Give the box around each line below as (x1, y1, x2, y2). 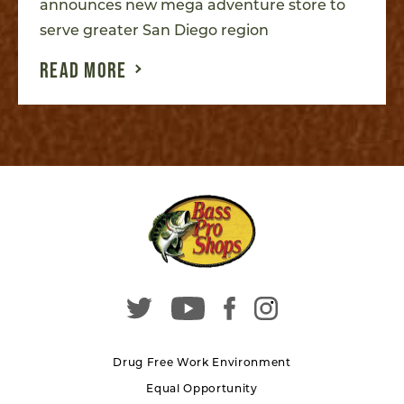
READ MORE (40, 57, 127, 82)
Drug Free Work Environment (113, 355, 291, 370)
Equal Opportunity (146, 381, 258, 396)
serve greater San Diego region (40, 21, 269, 39)
